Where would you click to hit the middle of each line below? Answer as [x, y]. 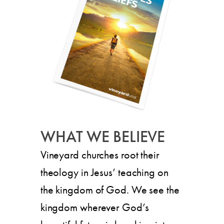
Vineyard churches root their [100, 154]
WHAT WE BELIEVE [103, 136]
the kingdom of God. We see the [110, 189]
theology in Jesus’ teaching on [104, 172]
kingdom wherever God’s [94, 207]
